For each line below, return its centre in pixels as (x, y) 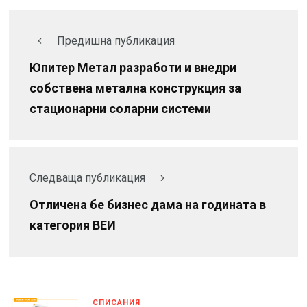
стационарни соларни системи (120, 109)
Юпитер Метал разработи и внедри (133, 68)
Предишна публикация (116, 40)
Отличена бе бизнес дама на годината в (148, 205)
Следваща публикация (87, 177)
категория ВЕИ (73, 225)
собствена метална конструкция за (135, 88)
